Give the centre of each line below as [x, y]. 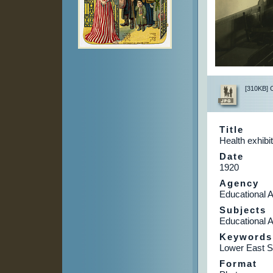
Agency [239, 183]
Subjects [243, 210]
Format [238, 264]
